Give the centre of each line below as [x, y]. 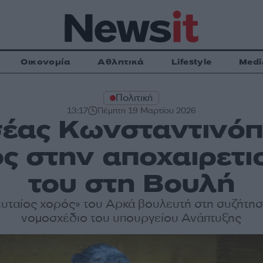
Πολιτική [134, 98]
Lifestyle [191, 62]
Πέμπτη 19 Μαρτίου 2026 [146, 111]
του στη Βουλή [131, 184]
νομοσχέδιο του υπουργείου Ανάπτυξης [131, 218]
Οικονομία [46, 62]
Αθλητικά [121, 62]
